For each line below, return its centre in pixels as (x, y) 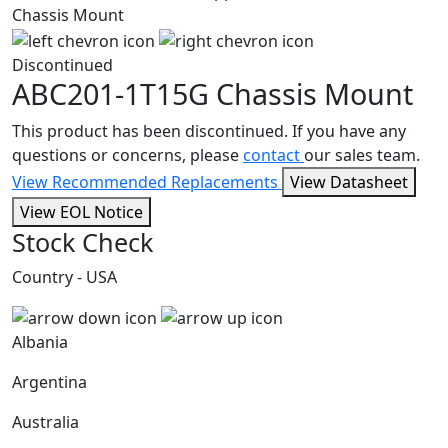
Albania (40, 342)
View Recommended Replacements (147, 181)
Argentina (49, 382)
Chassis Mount (314, 93)
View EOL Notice (81, 211)
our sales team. (362, 154)
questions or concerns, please (127, 154)
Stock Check (82, 241)
